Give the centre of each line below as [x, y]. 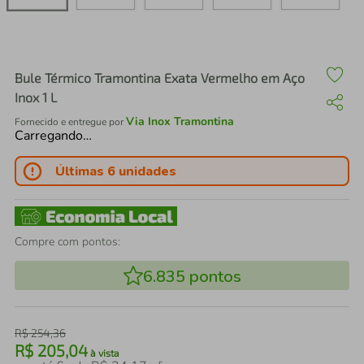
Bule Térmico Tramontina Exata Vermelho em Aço [160, 78]
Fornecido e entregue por [70, 122]
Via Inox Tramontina [180, 121]
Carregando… [53, 136]
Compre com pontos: [67, 242]
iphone [89, 45]
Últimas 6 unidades [115, 171]
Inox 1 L [36, 97]
